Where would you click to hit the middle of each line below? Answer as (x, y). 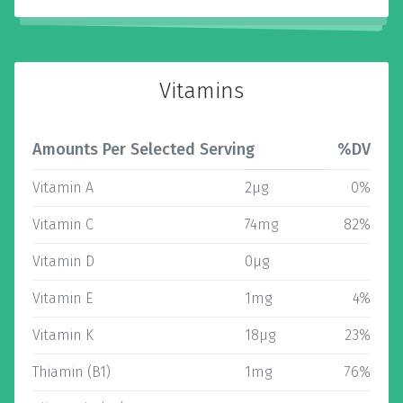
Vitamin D (63, 261)
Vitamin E (63, 298)
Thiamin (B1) (72, 372)
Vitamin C (63, 224)
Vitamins (201, 91)
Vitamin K (63, 335)
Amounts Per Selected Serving (143, 149)
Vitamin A (63, 188)
